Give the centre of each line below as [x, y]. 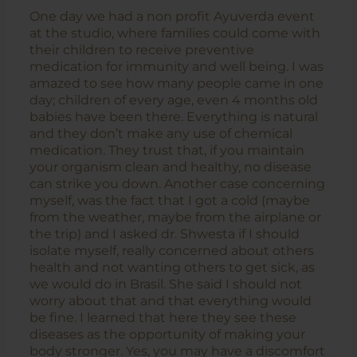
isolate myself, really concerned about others [172, 250]
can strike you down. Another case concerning [177, 183]
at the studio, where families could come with [175, 33]
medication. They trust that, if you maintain [167, 150]
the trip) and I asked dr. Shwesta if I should [165, 233]
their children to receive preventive [142, 49]
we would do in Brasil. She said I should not [166, 284]
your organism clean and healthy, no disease [171, 167]
